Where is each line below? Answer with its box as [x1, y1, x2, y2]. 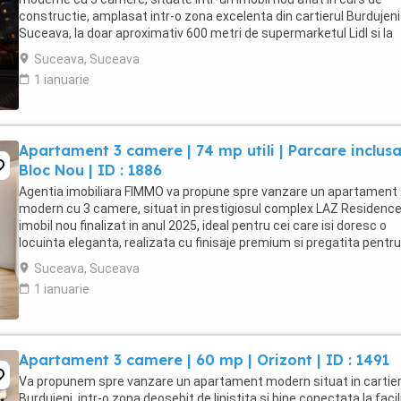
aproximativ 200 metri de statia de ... [19, 43, 227, 57]
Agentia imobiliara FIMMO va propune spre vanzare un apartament [19, 184, 397, 199]
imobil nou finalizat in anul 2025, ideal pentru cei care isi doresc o [19, 218, 387, 233]
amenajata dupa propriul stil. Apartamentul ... [19, 252, 276, 267]
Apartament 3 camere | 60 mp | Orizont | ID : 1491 [19, 351, 389, 369]
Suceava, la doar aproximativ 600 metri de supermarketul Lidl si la [19, 26, 393, 40]
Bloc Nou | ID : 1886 [19, 161, 162, 179]
